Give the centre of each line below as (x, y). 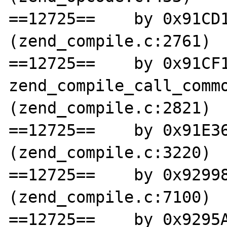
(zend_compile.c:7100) (110, 197)
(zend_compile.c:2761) (110, 41)
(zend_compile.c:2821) (110, 108)
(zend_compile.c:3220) (110, 152)
